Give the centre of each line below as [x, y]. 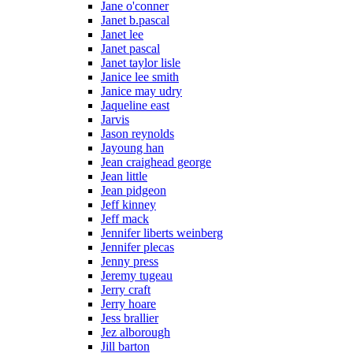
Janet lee [122, 34]
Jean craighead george [156, 162]
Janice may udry [141, 91]
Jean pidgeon [134, 190]
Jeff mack [125, 218]
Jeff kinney [128, 204]
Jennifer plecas [137, 247]
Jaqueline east [135, 105]
